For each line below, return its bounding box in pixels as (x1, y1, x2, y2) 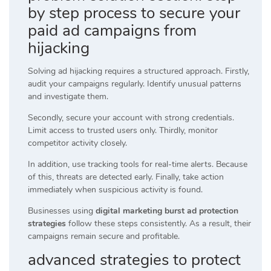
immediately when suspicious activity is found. (28, 183, 203, 195)
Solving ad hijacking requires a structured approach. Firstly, (28, 65, 249, 77)
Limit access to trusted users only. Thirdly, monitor (28, 124, 218, 136)
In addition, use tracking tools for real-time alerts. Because (28, 158, 247, 170)
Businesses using (28, 204, 96, 217)
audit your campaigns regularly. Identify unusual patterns (28, 77, 241, 90)
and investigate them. (28, 90, 108, 102)
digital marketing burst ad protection (96, 204, 238, 217)
